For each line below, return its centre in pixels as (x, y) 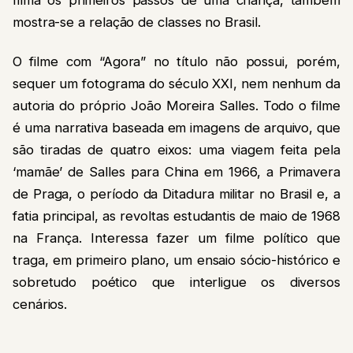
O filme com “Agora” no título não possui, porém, (176, 62)
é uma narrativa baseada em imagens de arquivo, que (176, 128)
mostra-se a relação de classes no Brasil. (137, 22)
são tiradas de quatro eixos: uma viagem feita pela (176, 150)
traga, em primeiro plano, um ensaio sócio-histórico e (176, 260)
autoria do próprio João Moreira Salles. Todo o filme (176, 106)
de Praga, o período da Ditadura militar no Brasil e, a (176, 194)
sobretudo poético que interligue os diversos (176, 282)
